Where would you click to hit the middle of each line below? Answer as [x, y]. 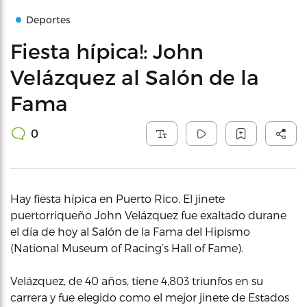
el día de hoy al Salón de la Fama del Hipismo [130, 231]
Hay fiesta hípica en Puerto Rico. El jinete [118, 198]
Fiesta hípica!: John [107, 51]
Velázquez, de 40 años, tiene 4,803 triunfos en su [137, 281]
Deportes [48, 20]
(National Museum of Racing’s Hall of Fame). [127, 248]
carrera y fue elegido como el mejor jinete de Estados [150, 297]
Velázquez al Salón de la [135, 77]
